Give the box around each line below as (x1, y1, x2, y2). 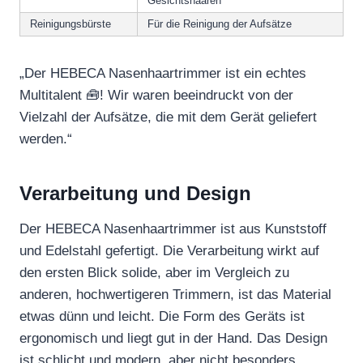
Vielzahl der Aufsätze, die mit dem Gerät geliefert (19, 109, 317, 125)
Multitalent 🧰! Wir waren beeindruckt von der (19, 87, 293, 103)
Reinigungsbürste (30, 17, 111, 30)
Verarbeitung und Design (19, 181, 251, 204)
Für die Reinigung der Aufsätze (147, 17, 292, 30)
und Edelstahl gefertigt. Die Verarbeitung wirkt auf (19, 242, 319, 258)
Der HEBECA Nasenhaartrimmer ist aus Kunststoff (19, 220, 327, 237)
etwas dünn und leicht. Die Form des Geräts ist (19, 308, 305, 324)
